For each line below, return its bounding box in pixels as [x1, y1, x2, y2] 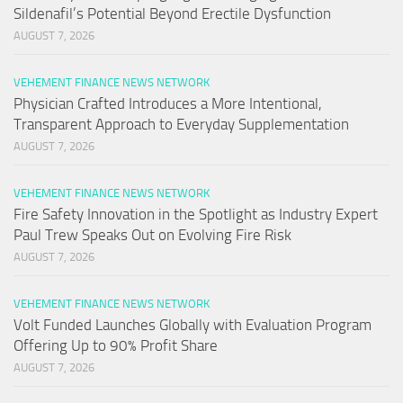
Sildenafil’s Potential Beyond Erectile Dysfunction [13, 4, 331, 22]
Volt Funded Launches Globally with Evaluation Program [13, 315, 372, 334]
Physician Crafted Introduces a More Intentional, [13, 94, 322, 112]
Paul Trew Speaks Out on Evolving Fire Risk [13, 225, 291, 244]
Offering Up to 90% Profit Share [13, 336, 218, 354]
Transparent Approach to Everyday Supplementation [13, 114, 349, 133]
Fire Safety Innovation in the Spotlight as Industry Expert [13, 204, 378, 223]
